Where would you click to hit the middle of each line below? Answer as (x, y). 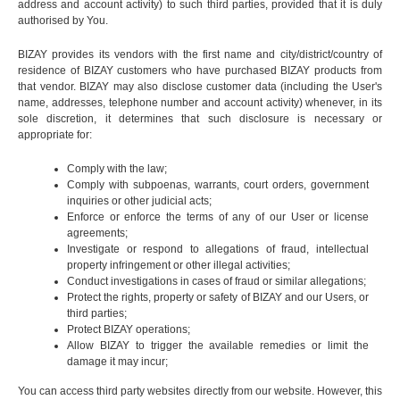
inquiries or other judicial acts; (139, 201)
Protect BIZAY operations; (129, 330)
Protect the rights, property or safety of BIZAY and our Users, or (218, 298)
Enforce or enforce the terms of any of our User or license (218, 217)
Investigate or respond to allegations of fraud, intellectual (218, 250)
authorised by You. (63, 21)
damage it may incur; (117, 362)
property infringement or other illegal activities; (179, 266)
